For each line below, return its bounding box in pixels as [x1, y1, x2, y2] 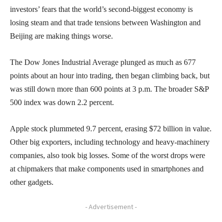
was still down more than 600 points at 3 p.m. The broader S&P [10, 84, 209, 93]
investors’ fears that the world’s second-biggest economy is [10, 4, 193, 13]
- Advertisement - [85, 202, 137, 211]
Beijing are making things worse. [10, 31, 113, 40]
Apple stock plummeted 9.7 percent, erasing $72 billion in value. [10, 124, 212, 133]
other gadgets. [10, 177, 54, 186]
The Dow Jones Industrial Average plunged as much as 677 [10, 57, 196, 66]
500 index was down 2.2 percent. [10, 98, 114, 107]
